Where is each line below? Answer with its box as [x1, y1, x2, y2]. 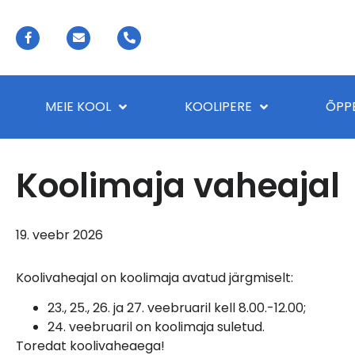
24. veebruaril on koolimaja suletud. [48, 318, 265, 337]
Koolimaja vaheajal [16, 162, 340, 209]
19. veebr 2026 [16, 226, 103, 244]
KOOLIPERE [184, 97, 252, 116]
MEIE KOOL [44, 97, 111, 116]
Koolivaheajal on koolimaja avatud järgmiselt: [16, 269, 293, 287]
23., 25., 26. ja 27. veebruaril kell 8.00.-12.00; [48, 299, 306, 318]
